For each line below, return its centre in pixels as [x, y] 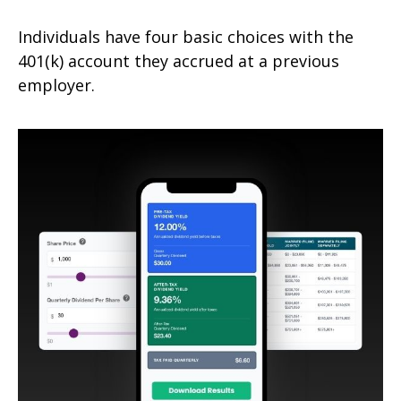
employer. [56, 85]
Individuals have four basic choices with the [186, 36]
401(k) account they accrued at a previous [179, 60]
